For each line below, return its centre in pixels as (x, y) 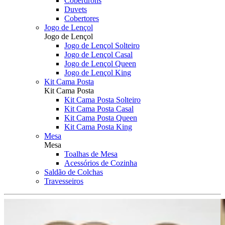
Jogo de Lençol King (98, 73)
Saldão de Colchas (74, 172)
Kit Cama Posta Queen (101, 118)
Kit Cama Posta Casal (99, 109)
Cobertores (82, 18)
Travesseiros (64, 181)
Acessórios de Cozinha (101, 163)
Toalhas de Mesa (91, 154)
